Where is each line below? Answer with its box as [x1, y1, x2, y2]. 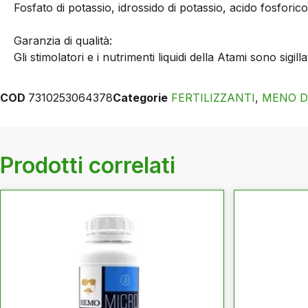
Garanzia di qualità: [14, 34, 112, 48]
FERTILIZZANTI [171, 90, 255, 104]
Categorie [113, 90, 168, 104]
